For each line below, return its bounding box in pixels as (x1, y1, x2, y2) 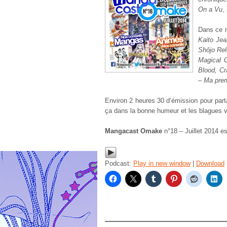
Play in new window (133, 160, 191, 167)
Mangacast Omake (105, 127, 164, 135)
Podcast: (105, 160, 133, 167)
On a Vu (198, 6, 222, 13)
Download (196, 160, 224, 167)
